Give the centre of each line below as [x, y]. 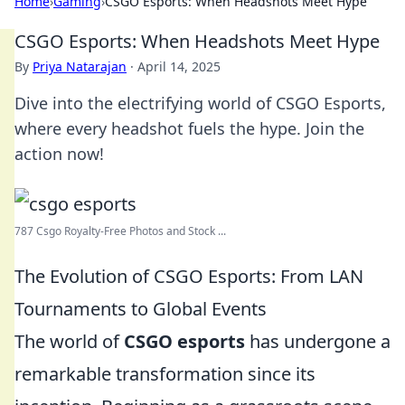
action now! [59, 154]
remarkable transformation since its [165, 374]
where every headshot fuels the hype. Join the [189, 128]
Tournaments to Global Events [141, 309]
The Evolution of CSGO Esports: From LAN [189, 276]
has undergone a [318, 341]
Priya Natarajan [80, 66]
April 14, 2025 [179, 66]
